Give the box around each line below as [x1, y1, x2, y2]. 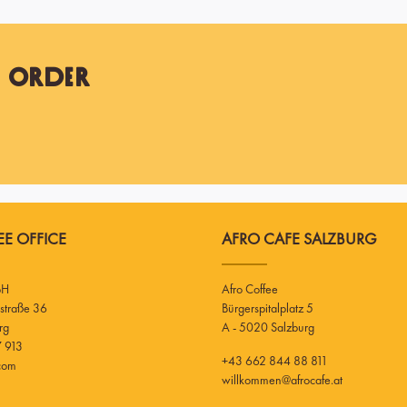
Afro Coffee [222, 280, 278, 297]
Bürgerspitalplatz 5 [222, 299, 313, 316]
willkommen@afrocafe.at [222, 371, 342, 388]
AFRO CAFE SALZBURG [222, 227, 377, 249]
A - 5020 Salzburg [222, 318, 314, 335]
